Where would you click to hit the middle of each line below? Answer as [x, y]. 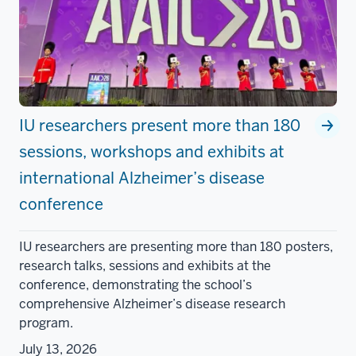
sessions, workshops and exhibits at [152, 152]
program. [46, 323]
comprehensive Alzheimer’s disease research [152, 304]
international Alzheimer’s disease [142, 178]
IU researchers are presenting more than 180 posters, [176, 247]
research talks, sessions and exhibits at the [145, 266]
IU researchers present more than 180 [160, 126]
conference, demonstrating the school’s [135, 285]
